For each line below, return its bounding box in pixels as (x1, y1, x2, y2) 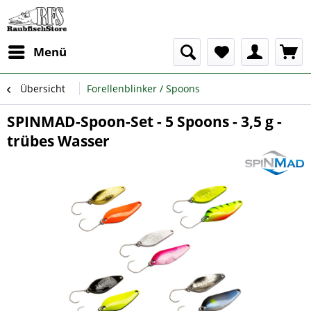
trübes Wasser (7, 131, 110, 151)
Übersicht (20, 82, 65, 95)
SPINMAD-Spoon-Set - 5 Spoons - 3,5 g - (7, 112, 282, 131)
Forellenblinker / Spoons (87, 82, 200, 95)
